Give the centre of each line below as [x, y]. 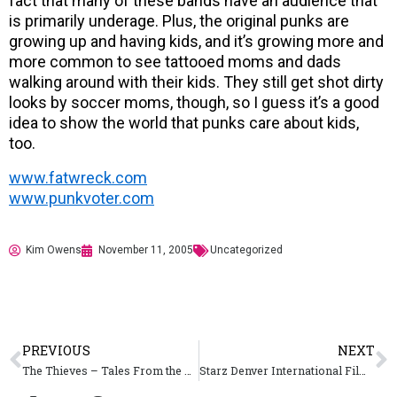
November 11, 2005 [146, 250]
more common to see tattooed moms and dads [175, 62]
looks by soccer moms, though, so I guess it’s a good [194, 103]
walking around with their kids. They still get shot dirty [196, 82]
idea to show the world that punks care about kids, [184, 123]
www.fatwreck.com [78, 178]
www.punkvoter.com [82, 198]
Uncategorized [246, 250]
